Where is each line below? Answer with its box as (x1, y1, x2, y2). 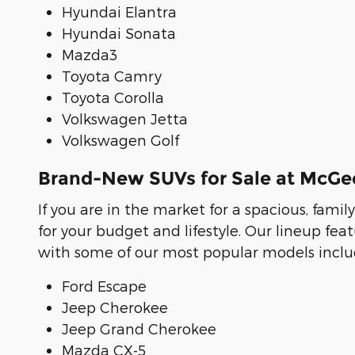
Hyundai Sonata (62, 25, 176, 42)
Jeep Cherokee (62, 298, 168, 315)
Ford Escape (62, 277, 147, 294)
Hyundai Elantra (62, 3, 177, 21)
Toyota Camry (62, 67, 162, 85)
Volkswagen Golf (62, 132, 179, 149)
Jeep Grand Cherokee (62, 319, 216, 337)
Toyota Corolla (62, 89, 164, 106)
